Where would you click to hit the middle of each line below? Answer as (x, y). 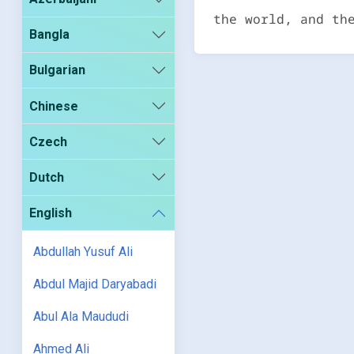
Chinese (54, 106)
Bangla (50, 35)
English (51, 213)
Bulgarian (58, 70)
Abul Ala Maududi (81, 317)
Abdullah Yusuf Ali (83, 252)
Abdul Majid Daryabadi (95, 284)
